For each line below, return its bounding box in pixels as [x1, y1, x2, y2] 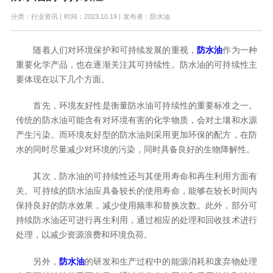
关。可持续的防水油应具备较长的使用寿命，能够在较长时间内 [16, 186, 257, 196]
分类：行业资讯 [10, 12, 58, 20]
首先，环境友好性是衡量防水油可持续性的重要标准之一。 [16, 101, 257, 111]
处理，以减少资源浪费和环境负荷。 [16, 230, 153, 240]
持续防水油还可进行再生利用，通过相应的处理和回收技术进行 [16, 216, 257, 225]
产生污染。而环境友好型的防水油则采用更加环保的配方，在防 [16, 130, 257, 140]
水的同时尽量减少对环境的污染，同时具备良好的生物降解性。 [16, 145, 255, 155]
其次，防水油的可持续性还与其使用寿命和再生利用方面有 [16, 172, 257, 182]
